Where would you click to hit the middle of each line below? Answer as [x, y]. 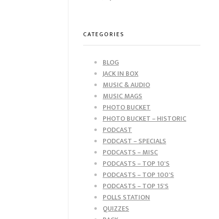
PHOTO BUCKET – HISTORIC [144, 118]
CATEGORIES [104, 34]
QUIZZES [116, 208]
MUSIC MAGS [122, 96]
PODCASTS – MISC [130, 152]
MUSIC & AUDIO [126, 85]
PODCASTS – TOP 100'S [138, 175]
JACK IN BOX [120, 73]
